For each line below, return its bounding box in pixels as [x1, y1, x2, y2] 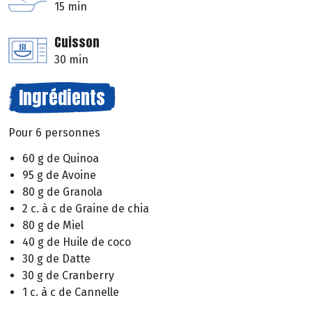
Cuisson [54, 33, 100, 52]
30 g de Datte [22, 251, 91, 265]
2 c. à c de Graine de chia [22, 201, 149, 215]
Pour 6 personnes [8, 126, 100, 140]
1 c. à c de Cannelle [22, 285, 119, 299]
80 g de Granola [22, 185, 102, 198]
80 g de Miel [22, 218, 84, 232]
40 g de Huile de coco [22, 235, 131, 249]
